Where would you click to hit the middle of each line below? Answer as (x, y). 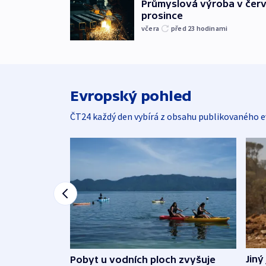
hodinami (212, 28)
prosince (162, 16)
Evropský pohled (131, 96)
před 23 (184, 28)
